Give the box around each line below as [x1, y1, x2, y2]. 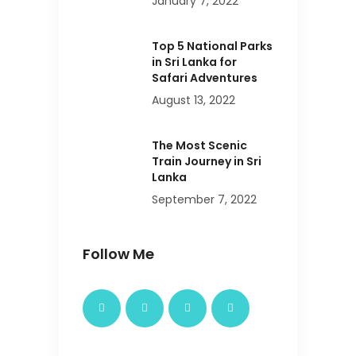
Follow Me [83, 244, 154, 265]
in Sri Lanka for [152, 54, 237, 71]
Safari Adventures [152, 70, 257, 87]
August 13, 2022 [152, 92, 235, 109]
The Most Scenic [152, 137, 247, 154]
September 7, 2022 [152, 192, 257, 208]
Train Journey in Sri [152, 153, 261, 170]
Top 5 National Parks [152, 38, 273, 55]
